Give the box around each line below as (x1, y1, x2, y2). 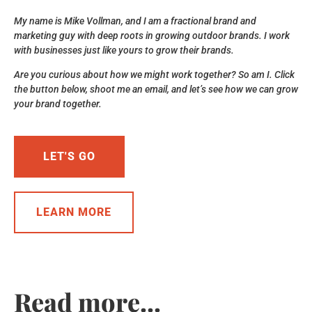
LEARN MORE (36, 205, 111, 219)
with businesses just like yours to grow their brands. (14, 44, 234, 56)
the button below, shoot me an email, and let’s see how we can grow (14, 84, 298, 95)
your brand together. (14, 98, 102, 110)
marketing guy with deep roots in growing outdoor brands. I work (14, 29, 290, 41)
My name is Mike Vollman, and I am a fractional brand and (14, 15, 256, 26)
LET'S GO (43, 149, 95, 163)
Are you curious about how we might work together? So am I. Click (14, 69, 295, 81)
